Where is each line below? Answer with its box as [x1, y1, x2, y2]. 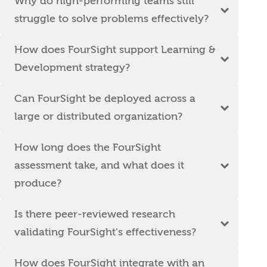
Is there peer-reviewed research [14, 207, 175, 221]
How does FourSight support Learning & [14, 43, 215, 56]
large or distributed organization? [14, 110, 182, 123]
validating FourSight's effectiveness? [14, 225, 196, 238]
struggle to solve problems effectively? [14, 12, 209, 25]
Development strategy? [14, 61, 130, 74]
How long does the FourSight [14, 141, 161, 154]
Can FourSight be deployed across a [14, 92, 195, 105]
